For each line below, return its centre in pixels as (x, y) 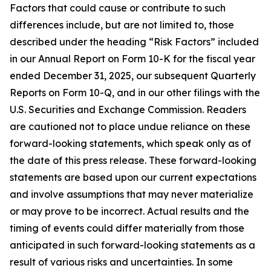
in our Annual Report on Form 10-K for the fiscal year (132, 59)
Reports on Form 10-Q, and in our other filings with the (135, 93)
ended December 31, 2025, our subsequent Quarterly (133, 76)
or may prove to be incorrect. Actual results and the (129, 211)
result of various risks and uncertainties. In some (121, 262)
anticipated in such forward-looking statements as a (132, 245)
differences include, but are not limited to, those (122, 25)
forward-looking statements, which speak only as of (130, 143)
